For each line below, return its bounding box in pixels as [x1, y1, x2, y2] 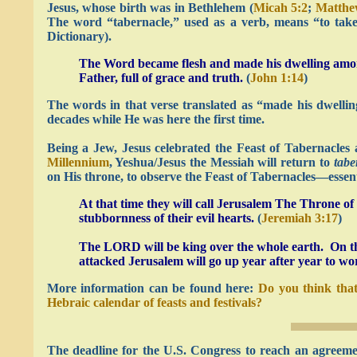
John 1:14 [249, 71, 304, 84]
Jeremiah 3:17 [261, 211, 338, 225]
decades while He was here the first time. [46, 112, 265, 126]
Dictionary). [46, 29, 112, 43]
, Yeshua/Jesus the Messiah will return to [108, 155, 334, 169]
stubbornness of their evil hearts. [78, 211, 254, 225]
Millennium [46, 155, 109, 169]
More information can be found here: [46, 281, 259, 295]
